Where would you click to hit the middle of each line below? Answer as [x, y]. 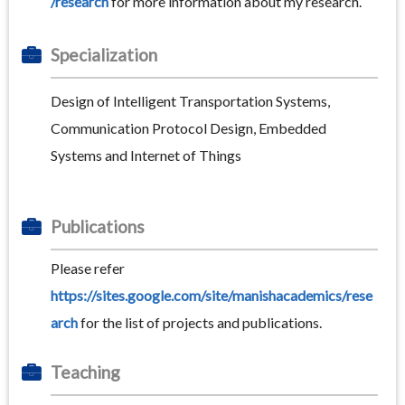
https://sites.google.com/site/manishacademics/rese [212, 296]
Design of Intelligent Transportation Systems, [190, 101]
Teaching [85, 372]
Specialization [104, 55]
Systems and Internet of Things [146, 155]
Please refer [88, 268]
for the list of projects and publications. [200, 323]
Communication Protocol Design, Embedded [188, 128]
